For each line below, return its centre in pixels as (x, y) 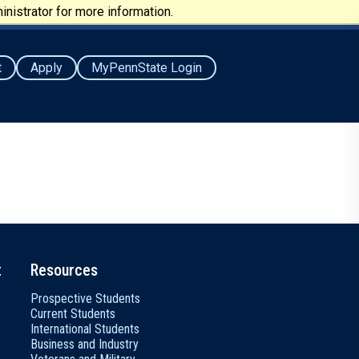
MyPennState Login (147, 68)
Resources (64, 270)
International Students (85, 329)
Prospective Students (85, 298)
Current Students (73, 314)
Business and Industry (85, 344)
